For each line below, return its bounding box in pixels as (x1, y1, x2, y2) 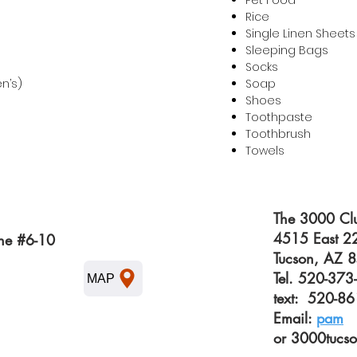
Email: (273, 308, 316, 328)
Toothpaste (245, 109, 312, 125)
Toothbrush (245, 126, 311, 142)
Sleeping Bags (245, 42, 328, 58)
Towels (245, 143, 284, 159)
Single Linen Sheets (245, 25, 355, 41)
